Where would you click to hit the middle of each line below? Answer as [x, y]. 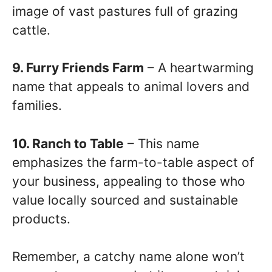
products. [41, 219]
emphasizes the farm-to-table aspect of [133, 162]
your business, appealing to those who [129, 181]
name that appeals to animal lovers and [131, 87]
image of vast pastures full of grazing [125, 11]
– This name [161, 143]
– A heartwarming [199, 68]
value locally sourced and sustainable [125, 200]
